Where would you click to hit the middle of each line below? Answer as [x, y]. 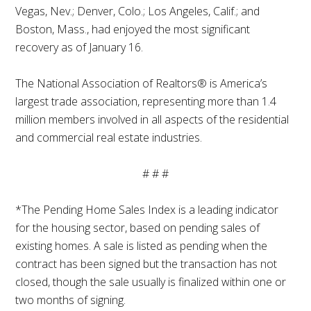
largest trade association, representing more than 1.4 [146, 102]
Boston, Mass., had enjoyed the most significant [133, 30]
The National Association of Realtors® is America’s [142, 84]
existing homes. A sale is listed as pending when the [142, 246]
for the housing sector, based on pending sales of [138, 228]
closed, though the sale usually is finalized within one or [151, 282]
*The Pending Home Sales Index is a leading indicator [147, 210]
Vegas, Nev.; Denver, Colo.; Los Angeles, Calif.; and [138, 11]
